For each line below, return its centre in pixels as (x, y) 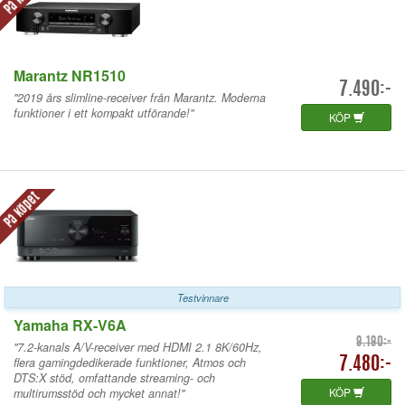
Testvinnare (202, 297)
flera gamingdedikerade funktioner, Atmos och (130, 362)
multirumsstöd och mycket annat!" (99, 393)
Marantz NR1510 (70, 75)
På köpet (22, 211)
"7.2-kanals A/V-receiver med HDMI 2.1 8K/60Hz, (138, 347)
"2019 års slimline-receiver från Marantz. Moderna (140, 97)
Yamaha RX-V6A (70, 325)
